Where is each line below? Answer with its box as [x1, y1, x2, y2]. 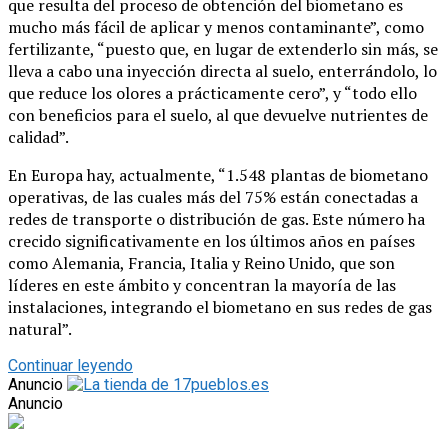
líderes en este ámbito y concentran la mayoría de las [8, 274, 396, 297]
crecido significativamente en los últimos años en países [8, 230, 415, 253]
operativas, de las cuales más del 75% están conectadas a [8, 186, 418, 209]
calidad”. [8, 126, 69, 149]
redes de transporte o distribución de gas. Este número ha [8, 208, 425, 231]
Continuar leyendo [8, 356, 133, 376]
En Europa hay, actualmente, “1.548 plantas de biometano [8, 164, 428, 187]
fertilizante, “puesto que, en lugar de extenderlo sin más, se [8, 38, 438, 61]
